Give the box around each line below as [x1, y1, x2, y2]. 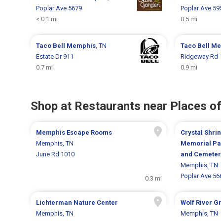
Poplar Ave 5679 [36, 4, 82, 12]
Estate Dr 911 [36, 52, 74, 60]
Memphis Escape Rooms [36, 128, 112, 136]
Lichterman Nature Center [36, 198, 118, 206]
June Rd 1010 [36, 150, 75, 158]
